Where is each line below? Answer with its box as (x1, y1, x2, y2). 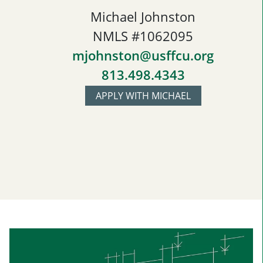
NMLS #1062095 (93, 27, 193, 45)
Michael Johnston (90, 8, 195, 26)
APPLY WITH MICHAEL (95, 89, 191, 103)
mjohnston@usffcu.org (72, 46, 214, 65)
